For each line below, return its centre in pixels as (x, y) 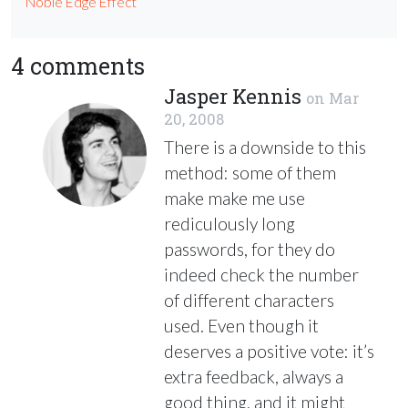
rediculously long (229, 223)
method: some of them (250, 172)
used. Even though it (241, 325)
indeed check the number (261, 274)
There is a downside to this (265, 147)
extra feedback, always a (254, 376)
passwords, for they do (250, 249)
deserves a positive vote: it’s (269, 351)
